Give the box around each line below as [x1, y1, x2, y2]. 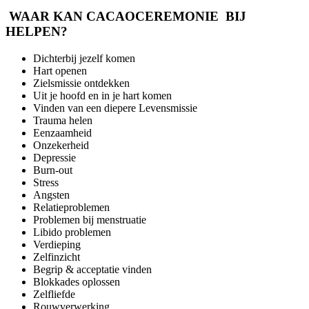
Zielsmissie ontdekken [33, 77, 130, 89]
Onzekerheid [33, 139, 89, 151]
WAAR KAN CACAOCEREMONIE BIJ [6, 9, 246, 24]
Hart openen [33, 64, 87, 77]
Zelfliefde [33, 288, 75, 300]
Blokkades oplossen [33, 275, 120, 288]
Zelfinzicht [33, 250, 80, 263]
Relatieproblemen [33, 201, 110, 213]
